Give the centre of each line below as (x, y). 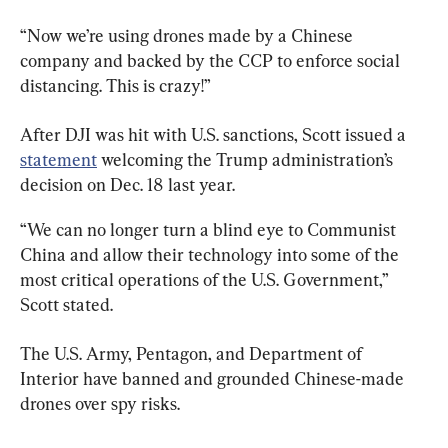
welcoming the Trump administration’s (247, 159)
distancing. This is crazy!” (115, 85)
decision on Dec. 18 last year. (127, 184)
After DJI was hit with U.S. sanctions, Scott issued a (215, 134)
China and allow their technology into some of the (211, 254)
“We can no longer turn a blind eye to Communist (210, 229)
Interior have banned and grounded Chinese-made (214, 378)
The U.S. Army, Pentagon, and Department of (193, 353)
